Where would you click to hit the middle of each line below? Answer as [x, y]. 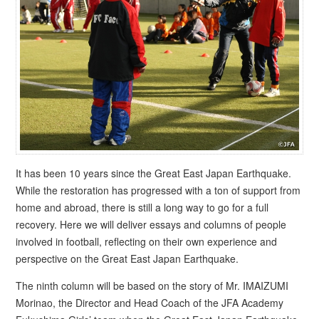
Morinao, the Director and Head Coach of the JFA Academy [150, 303]
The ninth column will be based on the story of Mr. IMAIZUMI [152, 286]
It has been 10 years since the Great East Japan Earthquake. [154, 173]
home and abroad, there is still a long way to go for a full [142, 208]
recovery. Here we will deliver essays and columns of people [151, 225]
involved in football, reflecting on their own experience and [147, 242]
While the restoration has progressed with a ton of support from [158, 190]
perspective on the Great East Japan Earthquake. [127, 259]
